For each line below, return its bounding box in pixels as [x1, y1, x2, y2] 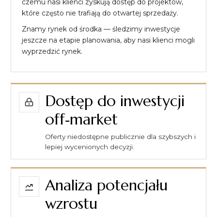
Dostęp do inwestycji [45, 91, 185, 110]
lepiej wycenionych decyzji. [45, 142, 134, 151]
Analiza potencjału [45, 175, 168, 195]
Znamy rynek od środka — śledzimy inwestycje [22, 24, 180, 33]
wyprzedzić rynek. [22, 46, 82, 56]
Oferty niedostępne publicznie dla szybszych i [45, 132, 196, 140]
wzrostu [45, 194, 97, 213]
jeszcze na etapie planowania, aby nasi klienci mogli [22, 35, 195, 45]
